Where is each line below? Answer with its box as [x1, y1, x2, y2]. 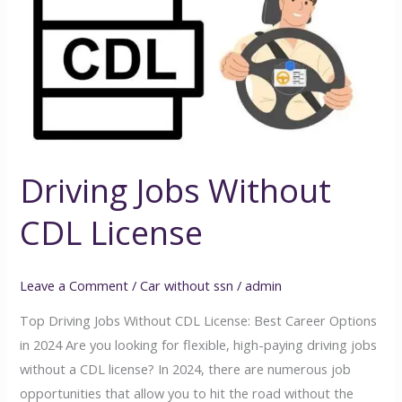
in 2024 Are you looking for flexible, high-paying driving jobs [20, 335, 378, 354]
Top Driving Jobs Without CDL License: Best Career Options [20, 310, 378, 329]
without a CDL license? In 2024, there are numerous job [20, 359, 352, 378]
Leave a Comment [20, 276, 129, 295]
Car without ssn [140, 276, 234, 295]
